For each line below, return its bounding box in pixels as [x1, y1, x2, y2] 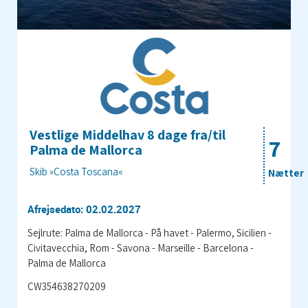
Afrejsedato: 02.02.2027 [27, 201, 141, 216]
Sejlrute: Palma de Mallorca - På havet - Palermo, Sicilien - [27, 225, 272, 239]
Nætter [268, 166, 304, 179]
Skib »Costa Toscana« [30, 164, 123, 178]
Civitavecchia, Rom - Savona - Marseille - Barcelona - [27, 241, 254, 254]
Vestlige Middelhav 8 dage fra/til [30, 125, 225, 144]
